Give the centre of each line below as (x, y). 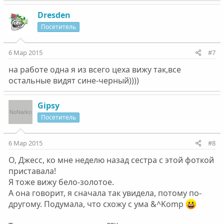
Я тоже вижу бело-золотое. (61, 182)
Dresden (54, 15)
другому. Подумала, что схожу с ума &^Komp (97, 204)
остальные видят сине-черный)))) (73, 81)
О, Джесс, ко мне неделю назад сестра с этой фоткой (111, 160)
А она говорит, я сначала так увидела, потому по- (105, 193)
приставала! (32, 171)
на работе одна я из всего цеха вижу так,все (94, 70)
